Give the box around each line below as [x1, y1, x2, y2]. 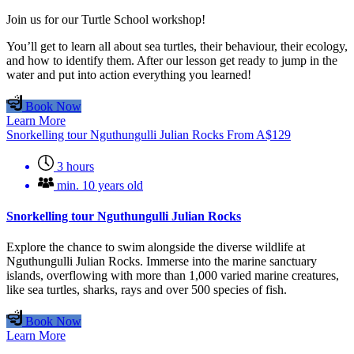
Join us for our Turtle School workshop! [6, 12, 205, 26]
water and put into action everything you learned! [6, 67, 251, 81]
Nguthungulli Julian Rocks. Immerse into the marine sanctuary [6, 254, 317, 269]
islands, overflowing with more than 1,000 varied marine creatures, [6, 269, 339, 283]
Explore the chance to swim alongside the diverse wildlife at [6, 240, 305, 254]
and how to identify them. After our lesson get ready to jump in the [6, 53, 337, 67]
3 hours [57, 159, 94, 173]
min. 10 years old [57, 178, 143, 192]
